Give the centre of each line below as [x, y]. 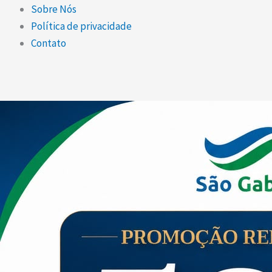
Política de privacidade [81, 26]
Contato [49, 43]
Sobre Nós [54, 9]
